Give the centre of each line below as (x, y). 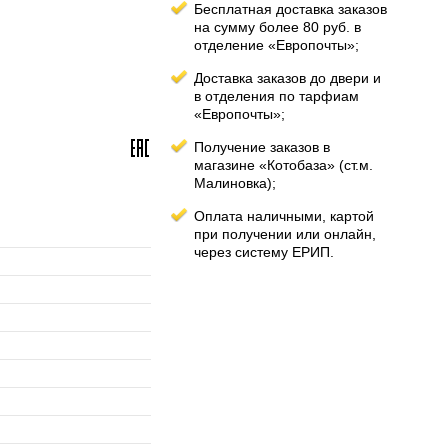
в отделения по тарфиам (276, 96)
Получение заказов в (262, 147)
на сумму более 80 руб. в (277, 27)
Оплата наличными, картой (284, 216)
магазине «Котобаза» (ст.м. (283, 165)
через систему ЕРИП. (264, 252)
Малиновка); (235, 183)
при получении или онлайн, (285, 234)
